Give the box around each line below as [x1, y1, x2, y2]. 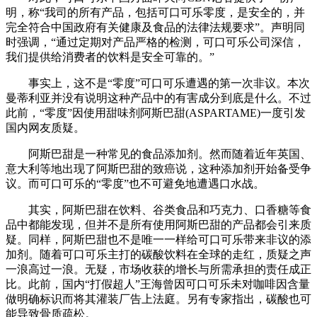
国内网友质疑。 [6, 121, 85, 134]
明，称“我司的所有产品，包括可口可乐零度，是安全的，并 [6, 6, 305, 18]
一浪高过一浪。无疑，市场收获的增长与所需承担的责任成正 [6, 263, 311, 275]
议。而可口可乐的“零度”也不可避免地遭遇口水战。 [6, 177, 265, 190]
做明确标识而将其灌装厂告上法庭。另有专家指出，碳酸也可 [6, 292, 311, 305]
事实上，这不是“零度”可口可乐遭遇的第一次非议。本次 [6, 76, 310, 89]
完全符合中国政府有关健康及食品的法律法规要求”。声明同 [6, 21, 305, 33]
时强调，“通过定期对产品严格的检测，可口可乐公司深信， [6, 35, 305, 48]
